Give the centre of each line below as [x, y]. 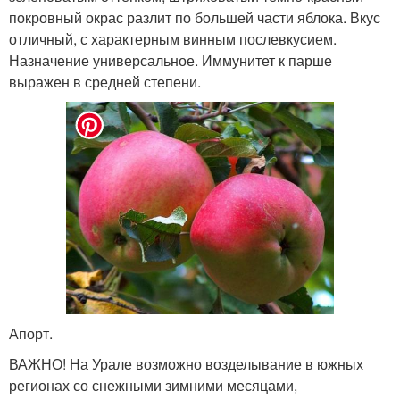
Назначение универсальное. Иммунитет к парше [171, 60]
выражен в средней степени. [105, 81]
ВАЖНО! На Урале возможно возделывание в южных [186, 363]
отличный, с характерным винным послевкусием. [173, 38]
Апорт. [31, 333]
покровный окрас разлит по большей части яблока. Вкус [195, 17]
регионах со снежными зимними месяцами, [153, 385]
